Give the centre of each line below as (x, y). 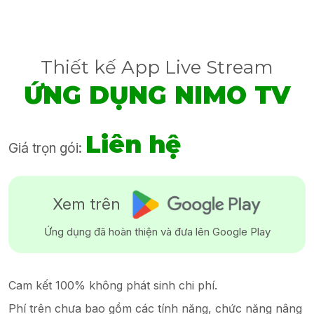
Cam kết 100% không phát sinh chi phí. (113, 286)
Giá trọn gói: (47, 149)
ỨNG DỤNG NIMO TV (157, 95)
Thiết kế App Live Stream (157, 68)
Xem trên (87, 204)
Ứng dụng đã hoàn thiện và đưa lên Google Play (157, 232)
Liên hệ (133, 145)
